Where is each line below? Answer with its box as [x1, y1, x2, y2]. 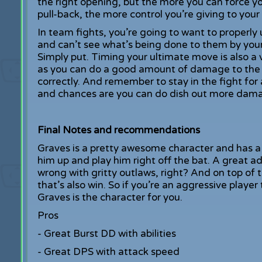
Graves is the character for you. [37, 191, 182, 204]
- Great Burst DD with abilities [37, 227, 176, 240]
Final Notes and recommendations [37, 124, 200, 136]
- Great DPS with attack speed [37, 246, 180, 258]
